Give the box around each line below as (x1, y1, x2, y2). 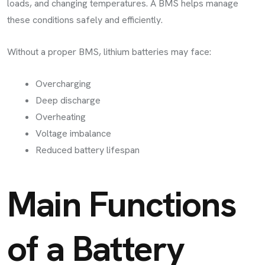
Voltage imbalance (35, 127, 111, 140)
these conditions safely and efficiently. (7, 14, 163, 27)
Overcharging (35, 77, 91, 91)
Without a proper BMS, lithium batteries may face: (7, 46, 211, 59)
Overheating (35, 111, 86, 124)
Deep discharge (35, 94, 101, 107)
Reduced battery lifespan (35, 144, 140, 157)
